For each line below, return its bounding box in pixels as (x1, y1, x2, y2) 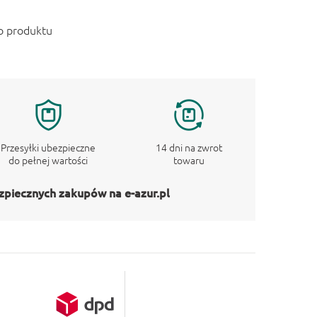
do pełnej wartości (8, 153, 88, 167)
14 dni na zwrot (155, 140, 222, 154)
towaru (173, 153, 204, 167)
